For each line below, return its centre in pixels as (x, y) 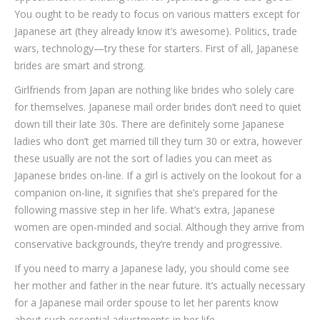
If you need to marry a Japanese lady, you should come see (152, 268)
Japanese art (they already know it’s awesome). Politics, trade (156, 31)
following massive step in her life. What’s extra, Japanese (145, 210)
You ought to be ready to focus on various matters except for (157, 14)
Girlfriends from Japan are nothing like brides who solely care (154, 90)
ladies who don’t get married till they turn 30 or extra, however (158, 141)
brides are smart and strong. (80, 65)
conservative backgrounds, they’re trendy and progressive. (148, 244)
